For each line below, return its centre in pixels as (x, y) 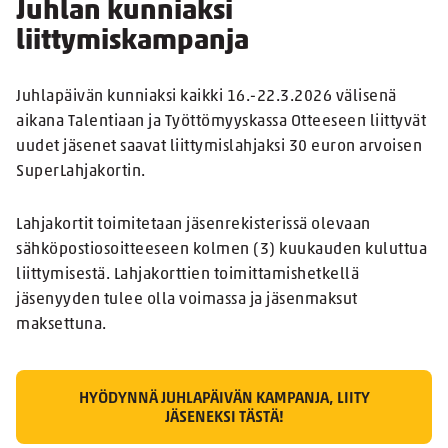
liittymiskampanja (132, 42)
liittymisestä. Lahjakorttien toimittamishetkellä (187, 275)
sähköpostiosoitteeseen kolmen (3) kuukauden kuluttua (221, 250)
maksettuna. (61, 325)
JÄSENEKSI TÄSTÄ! (224, 418)
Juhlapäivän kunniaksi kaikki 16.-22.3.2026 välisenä (206, 97)
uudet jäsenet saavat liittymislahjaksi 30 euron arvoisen (219, 147)
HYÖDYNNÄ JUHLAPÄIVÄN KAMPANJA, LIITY (224, 399)
